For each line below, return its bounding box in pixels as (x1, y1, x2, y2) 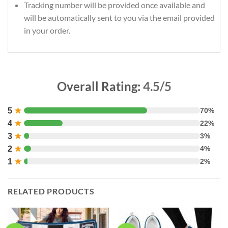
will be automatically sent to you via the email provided (23, 12, 215, 22)
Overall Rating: (56, 78, 143, 94)
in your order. (23, 25, 70, 35)
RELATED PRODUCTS (8, 186, 95, 196)
